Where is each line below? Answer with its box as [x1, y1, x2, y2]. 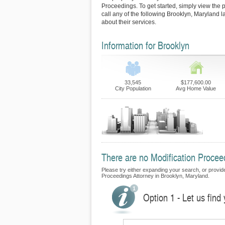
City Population [115, 85, 151, 91]
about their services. [101, 19, 156, 26]
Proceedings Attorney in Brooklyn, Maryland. [101, 173, 209, 179]
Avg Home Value [175, 85, 216, 91]
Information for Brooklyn [101, 38, 189, 52]
